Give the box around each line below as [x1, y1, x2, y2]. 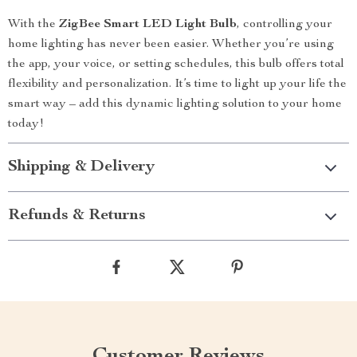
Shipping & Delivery [8, 159, 155, 175]
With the [8, 18, 59, 31]
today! [8, 118, 44, 131]
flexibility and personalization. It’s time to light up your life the [8, 78, 347, 91]
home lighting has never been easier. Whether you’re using [8, 38, 334, 51]
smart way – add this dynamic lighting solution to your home [8, 98, 342, 111]
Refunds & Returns [8, 208, 146, 224]
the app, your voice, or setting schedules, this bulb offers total [8, 58, 344, 71]
